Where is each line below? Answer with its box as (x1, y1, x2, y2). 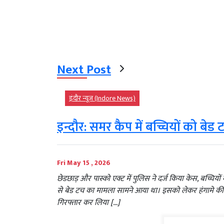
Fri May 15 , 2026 (57, 157, 110, 169)
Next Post (57, 59, 111, 80)
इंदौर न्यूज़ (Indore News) (69, 92, 135, 104)
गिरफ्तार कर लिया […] (57, 196, 120, 210)
